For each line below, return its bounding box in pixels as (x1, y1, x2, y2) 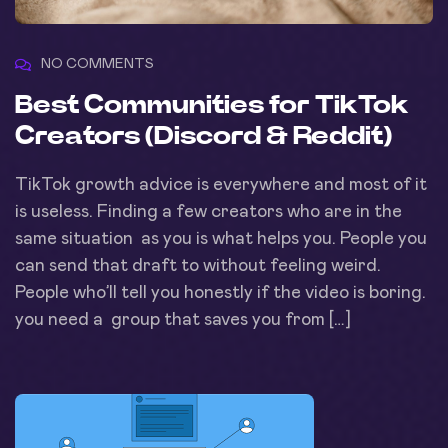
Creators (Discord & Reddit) (15, 123, 392, 150)
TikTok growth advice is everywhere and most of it (15, 176, 427, 195)
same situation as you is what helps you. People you (15, 230, 427, 249)
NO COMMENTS (41, 57, 154, 72)
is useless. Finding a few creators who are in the (15, 203, 402, 222)
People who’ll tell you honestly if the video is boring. (15, 284, 426, 303)
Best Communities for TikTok (15, 92, 409, 119)
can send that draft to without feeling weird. (15, 257, 381, 276)
